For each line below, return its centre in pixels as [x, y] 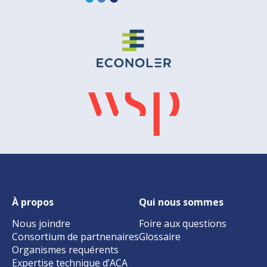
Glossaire [160, 236]
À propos [33, 202]
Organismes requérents [65, 249]
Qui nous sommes [181, 202]
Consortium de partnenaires [75, 236]
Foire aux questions [183, 223]
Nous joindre [41, 223]
